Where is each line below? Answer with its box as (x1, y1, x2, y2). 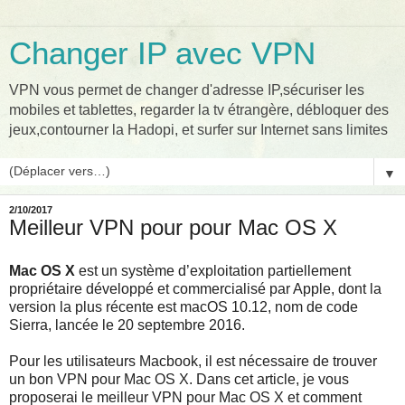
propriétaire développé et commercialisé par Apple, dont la (9, 280, 381, 297)
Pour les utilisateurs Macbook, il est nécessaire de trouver (9, 353, 377, 369)
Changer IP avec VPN (9, 36, 316, 71)
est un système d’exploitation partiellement (75, 262, 351, 278)
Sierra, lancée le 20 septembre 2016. (9, 316, 245, 333)
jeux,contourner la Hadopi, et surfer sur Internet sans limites (9, 122, 388, 137)
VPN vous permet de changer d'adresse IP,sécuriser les (9, 82, 364, 98)
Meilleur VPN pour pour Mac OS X (9, 215, 337, 240)
